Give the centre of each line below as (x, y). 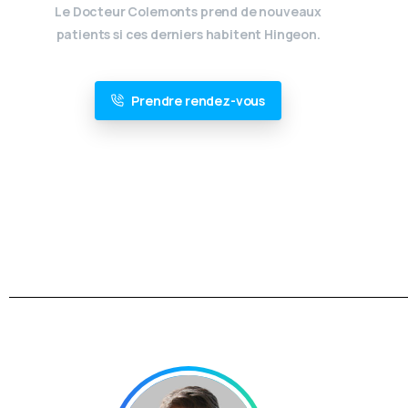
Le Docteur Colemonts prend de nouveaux (189, 11)
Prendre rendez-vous (199, 100)
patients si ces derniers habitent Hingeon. (188, 34)
